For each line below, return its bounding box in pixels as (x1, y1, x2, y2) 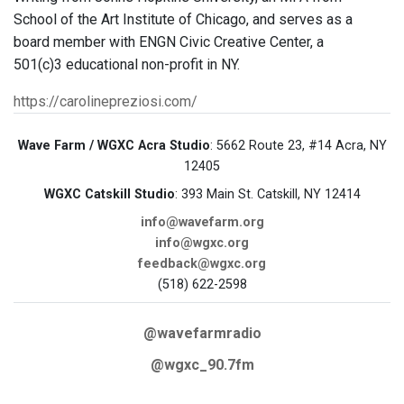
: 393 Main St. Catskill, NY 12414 (174, 187, 361, 203)
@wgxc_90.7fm (150, 356, 254, 374)
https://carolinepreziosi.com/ (14, 93, 197, 111)
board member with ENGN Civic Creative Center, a (14, 33, 324, 51)
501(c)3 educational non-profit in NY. (14, 56, 240, 74)
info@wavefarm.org (140, 215, 264, 231)
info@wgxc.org (155, 235, 249, 252)
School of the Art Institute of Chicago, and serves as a (14, 11, 353, 29)
